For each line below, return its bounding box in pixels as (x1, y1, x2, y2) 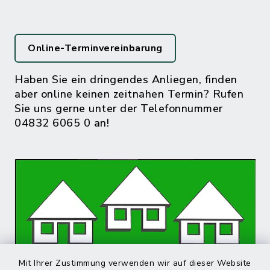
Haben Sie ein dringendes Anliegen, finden (14, 72, 237, 87)
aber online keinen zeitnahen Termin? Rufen (14, 87, 243, 101)
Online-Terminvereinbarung (28, 42, 163, 55)
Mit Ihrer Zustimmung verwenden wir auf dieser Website (19, 257, 251, 269)
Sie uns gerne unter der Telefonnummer (14, 101, 223, 116)
